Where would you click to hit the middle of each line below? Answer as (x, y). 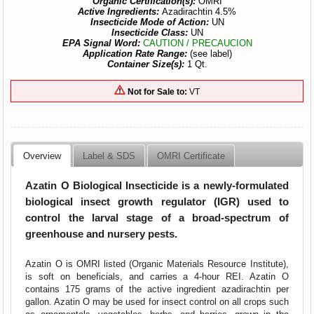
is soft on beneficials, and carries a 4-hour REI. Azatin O (157, 276)
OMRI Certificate (191, 156)
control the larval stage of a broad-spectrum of (157, 217)
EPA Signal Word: (102, 43)
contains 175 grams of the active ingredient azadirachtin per (157, 289)
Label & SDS (109, 156)
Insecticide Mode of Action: (149, 22)
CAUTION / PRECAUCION (197, 43)
